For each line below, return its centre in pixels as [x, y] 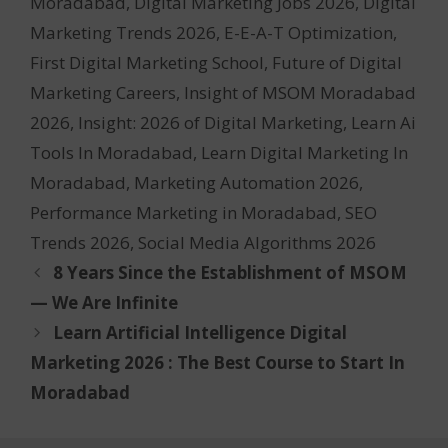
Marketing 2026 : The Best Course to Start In [217, 362]
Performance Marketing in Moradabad [183, 212]
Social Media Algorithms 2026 [257, 242]
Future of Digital [337, 62]
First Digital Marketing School [147, 62]
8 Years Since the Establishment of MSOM [230, 272]
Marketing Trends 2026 [123, 32]
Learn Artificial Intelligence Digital [200, 332]
